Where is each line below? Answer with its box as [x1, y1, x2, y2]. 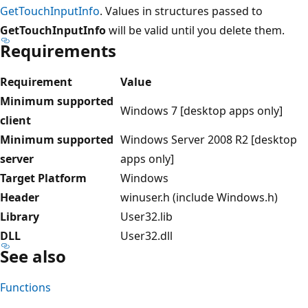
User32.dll [120, 228, 173, 243]
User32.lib [120, 208, 173, 224]
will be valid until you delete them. [106, 22, 285, 38]
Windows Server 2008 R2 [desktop [120, 131, 297, 147]
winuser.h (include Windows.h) [120, 189, 278, 205]
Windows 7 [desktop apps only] [120, 102, 283, 118]
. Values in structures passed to [100, 3, 263, 19]
